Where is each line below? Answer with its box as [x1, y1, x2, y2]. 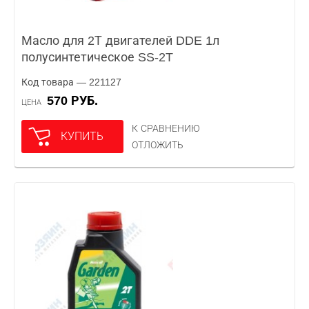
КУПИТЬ [61, 130, 103, 142]
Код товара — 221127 [21, 77, 121, 88]
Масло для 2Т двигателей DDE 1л [21, 34, 219, 48]
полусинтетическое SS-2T [21, 50, 173, 64]
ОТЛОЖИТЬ [132, 139, 183, 150]
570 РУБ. [54, 94, 98, 108]
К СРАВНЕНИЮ [132, 123, 200, 134]
